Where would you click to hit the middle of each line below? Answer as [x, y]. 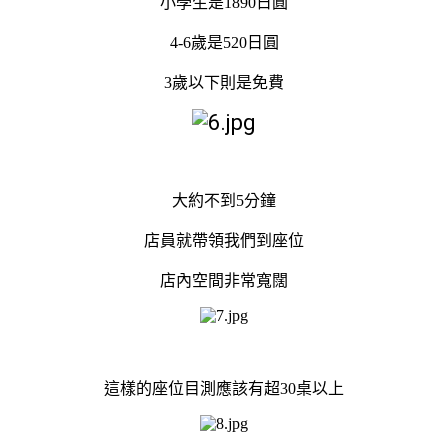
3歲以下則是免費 [224, 82]
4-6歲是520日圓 [224, 42]
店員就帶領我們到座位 [224, 240]
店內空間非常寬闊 [224, 280]
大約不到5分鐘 [224, 200]
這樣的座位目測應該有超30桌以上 [224, 388]
